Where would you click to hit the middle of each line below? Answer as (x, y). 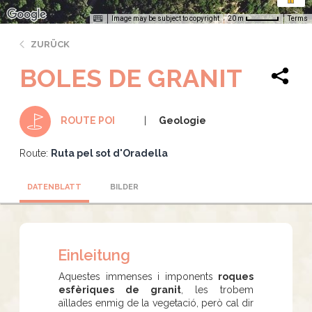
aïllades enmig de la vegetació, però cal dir (156, 303)
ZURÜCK (50, 44)
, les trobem (217, 289)
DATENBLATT (54, 187)
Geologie (182, 120)
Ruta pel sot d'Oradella (109, 153)
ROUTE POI (88, 120)
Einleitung (94, 255)
